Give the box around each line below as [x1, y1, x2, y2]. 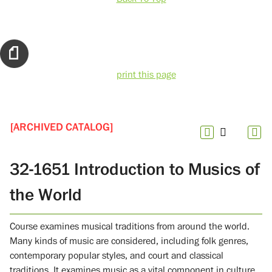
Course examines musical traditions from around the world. [10, 220, 250, 233]
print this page [116, 69, 176, 81]
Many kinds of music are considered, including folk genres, [10, 234, 248, 247]
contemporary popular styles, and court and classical [10, 249, 223, 262]
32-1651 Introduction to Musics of [10, 158, 260, 180]
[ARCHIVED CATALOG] [10, 120, 113, 134]
